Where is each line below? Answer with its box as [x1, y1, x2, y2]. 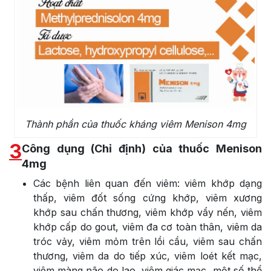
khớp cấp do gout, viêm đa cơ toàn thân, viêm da [33, 220, 262, 233]
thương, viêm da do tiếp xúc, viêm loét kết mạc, [33, 249, 262, 262]
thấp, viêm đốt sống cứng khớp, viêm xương [33, 191, 262, 204]
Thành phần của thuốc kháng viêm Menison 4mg [24, 117, 246, 130]
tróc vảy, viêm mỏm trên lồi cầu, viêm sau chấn [33, 235, 262, 247]
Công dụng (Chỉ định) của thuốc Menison [22, 142, 262, 155]
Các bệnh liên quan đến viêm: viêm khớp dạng [33, 177, 262, 189]
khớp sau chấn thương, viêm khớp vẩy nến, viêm [33, 206, 262, 218]
